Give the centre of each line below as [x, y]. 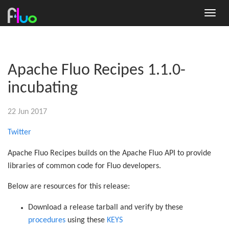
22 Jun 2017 [27, 112]
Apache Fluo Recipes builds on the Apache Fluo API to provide [109, 153]
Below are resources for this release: [69, 187]
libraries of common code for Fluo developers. [84, 166]
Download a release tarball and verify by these [106, 207]
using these [86, 220]
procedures [47, 220]
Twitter [19, 132]
